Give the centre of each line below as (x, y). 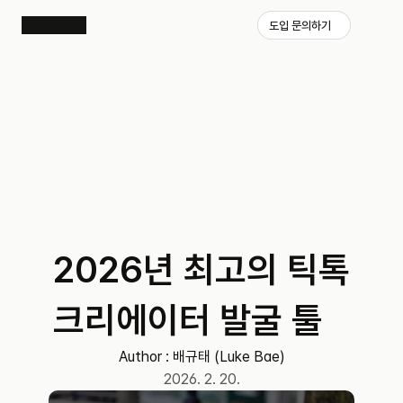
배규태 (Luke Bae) (228, 357)
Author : (145, 357)
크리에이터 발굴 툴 (188, 320)
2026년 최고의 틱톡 (201, 270)
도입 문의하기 (300, 25)
